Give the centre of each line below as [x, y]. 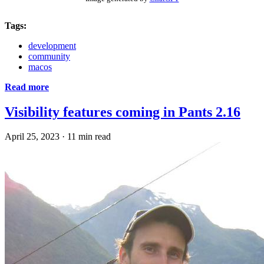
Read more [27, 87]
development [52, 45]
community [49, 56]
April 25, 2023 [32, 137]
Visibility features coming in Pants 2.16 [123, 112]
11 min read [89, 137]
